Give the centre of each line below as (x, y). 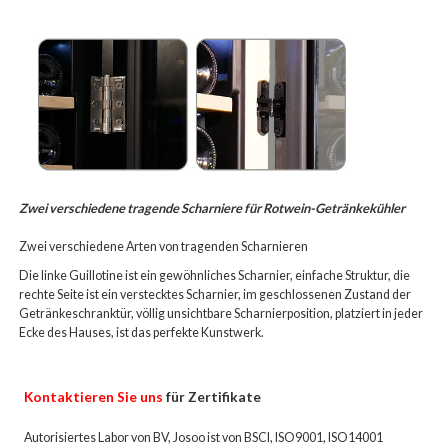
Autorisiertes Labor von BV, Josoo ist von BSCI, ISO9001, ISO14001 (204, 438)
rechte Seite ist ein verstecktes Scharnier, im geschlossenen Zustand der (215, 295)
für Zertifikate (212, 397)
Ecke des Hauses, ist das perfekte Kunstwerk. (142, 333)
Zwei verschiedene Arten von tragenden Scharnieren (164, 247)
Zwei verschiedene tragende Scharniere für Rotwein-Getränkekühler (212, 208)
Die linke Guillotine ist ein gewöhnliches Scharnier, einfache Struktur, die (215, 276)
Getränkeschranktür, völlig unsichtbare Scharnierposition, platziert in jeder (221, 314)
